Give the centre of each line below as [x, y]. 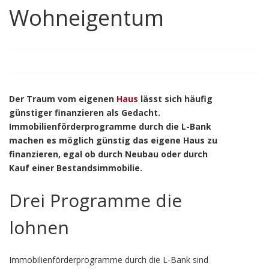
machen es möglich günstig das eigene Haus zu [113, 140]
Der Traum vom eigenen [63, 99]
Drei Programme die [95, 200]
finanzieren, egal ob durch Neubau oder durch [108, 154]
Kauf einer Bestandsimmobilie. [76, 168]
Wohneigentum [86, 18]
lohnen [39, 227]
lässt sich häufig [175, 99]
